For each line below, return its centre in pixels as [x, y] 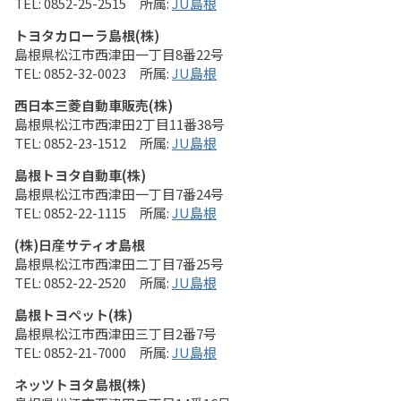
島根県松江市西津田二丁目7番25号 [119, 264]
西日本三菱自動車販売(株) [94, 105]
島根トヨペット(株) [73, 315]
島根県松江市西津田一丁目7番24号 [119, 194]
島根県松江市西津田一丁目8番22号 [119, 54]
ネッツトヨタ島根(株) [80, 384]
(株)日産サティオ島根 [80, 245]
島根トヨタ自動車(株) [80, 175]
